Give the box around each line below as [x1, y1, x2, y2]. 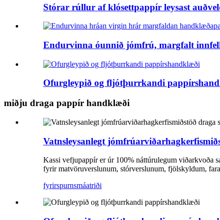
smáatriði [74, 181, 102, 190]
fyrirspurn [43, 181, 74, 190]
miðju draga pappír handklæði [4, 98, 130, 109]
